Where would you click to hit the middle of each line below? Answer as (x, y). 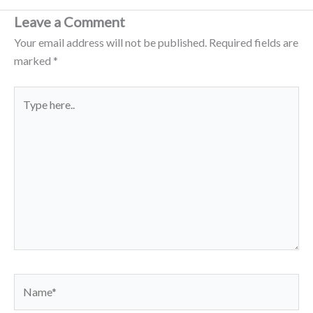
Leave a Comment (70, 22)
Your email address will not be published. (110, 43)
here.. (26, 113)
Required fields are (254, 43)
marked (34, 61)
